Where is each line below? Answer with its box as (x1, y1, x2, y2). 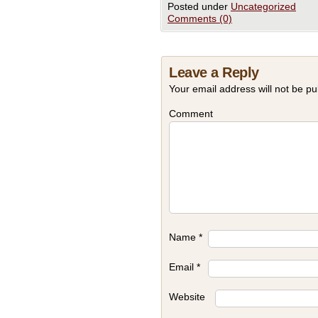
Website (169, 291, 205, 302)
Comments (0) (168, 13, 232, 24)
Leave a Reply (169, 65, 259, 80)
